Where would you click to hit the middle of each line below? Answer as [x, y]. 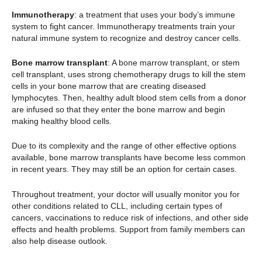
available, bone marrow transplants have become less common [129, 158]
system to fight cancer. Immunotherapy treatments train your [123, 26]
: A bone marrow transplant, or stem [174, 63]
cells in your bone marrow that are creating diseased [109, 86]
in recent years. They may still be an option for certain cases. [125, 169]
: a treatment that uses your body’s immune [155, 14]
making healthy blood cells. [62, 121]
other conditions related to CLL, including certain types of [117, 206]
